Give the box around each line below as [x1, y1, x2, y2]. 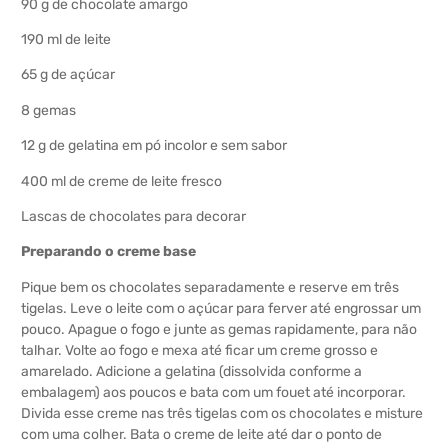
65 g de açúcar [21, 66, 115, 84]
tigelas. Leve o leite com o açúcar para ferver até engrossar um [21, 299, 421, 317]
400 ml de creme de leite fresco [21, 172, 222, 190]
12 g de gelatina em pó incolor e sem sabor [21, 137, 287, 155]
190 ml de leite [21, 31, 111, 48]
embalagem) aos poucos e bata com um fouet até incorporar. [21, 383, 406, 401]
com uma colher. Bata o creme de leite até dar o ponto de [21, 425, 382, 443]
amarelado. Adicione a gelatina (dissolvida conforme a [21, 362, 362, 380]
